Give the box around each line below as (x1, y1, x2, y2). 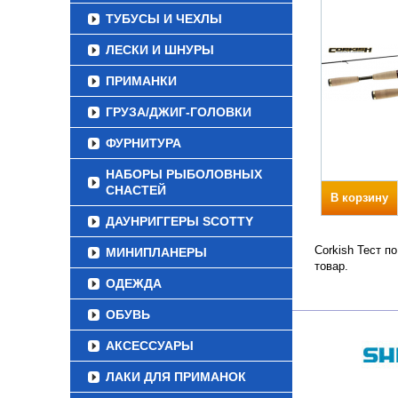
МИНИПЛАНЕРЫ (106, 245, 207, 259)
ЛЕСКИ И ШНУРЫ (106, 43, 214, 57)
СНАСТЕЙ (106, 183, 166, 197)
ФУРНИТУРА (106, 136, 181, 150)
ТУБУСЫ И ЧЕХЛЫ (106, 12, 222, 26)
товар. (314, 259, 348, 273)
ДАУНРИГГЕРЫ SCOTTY (106, 214, 253, 228)
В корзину (330, 191, 388, 204)
